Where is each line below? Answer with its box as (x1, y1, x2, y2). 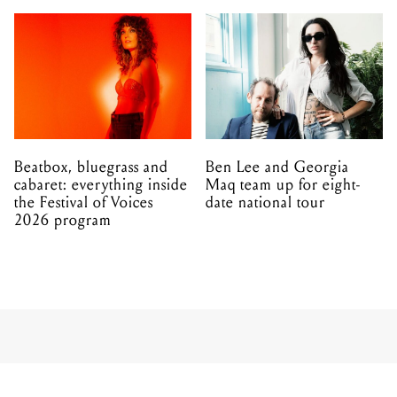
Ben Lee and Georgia (206, 157, 349, 176)
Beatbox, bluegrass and (14, 157, 168, 176)
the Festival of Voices (14, 192, 153, 212)
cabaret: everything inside (14, 175, 188, 194)
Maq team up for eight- (206, 175, 361, 194)
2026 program (14, 210, 112, 230)
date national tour (206, 192, 325, 212)
